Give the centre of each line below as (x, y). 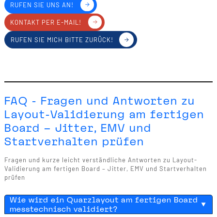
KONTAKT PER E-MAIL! (46, 22)
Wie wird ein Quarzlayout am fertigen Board (104, 200)
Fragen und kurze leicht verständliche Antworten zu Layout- (101, 160)
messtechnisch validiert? (64, 209)
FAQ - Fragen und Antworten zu (100, 101)
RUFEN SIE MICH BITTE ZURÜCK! (62, 39)
